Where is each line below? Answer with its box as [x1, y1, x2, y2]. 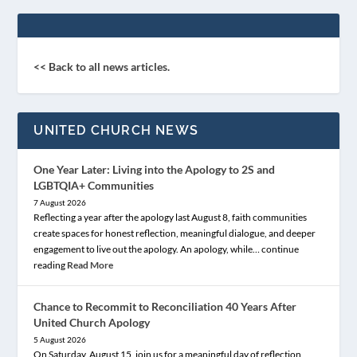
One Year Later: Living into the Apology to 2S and [33, 162, 276, 176]
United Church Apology [33, 315, 151, 329]
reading [33, 258, 68, 271]
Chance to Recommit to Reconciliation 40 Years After [33, 299, 297, 313]
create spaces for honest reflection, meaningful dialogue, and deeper [33, 226, 316, 239]
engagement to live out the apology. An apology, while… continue [33, 242, 300, 255]
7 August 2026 [33, 197, 87, 207]
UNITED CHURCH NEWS [33, 122, 199, 138]
